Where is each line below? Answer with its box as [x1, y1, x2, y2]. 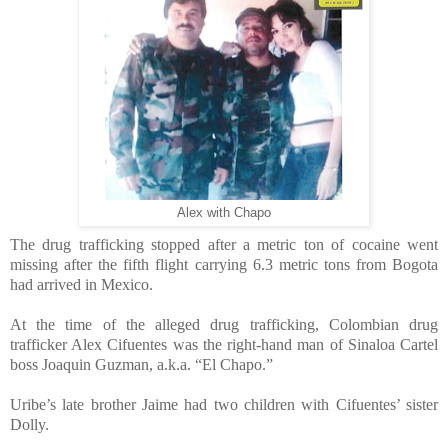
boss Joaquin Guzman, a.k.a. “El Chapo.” [10, 356, 273, 374]
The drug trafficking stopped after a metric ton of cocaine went [10, 236, 438, 254]
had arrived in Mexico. [10, 276, 153, 294]
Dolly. [10, 416, 49, 434]
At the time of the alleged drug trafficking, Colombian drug [10, 316, 438, 334]
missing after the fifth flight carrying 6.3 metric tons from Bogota [10, 256, 438, 274]
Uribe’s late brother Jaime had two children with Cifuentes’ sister [10, 396, 438, 414]
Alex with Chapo [177, 206, 271, 221]
